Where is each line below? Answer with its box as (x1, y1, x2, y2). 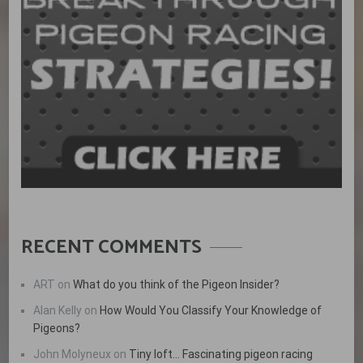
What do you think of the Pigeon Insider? (73, 277, 280, 291)
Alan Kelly (33, 303, 83, 317)
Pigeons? (33, 321, 81, 335)
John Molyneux (33, 347, 112, 361)
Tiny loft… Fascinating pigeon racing (129, 347, 314, 361)
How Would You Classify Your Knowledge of (100, 303, 322, 317)
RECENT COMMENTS (21, 231, 203, 263)
